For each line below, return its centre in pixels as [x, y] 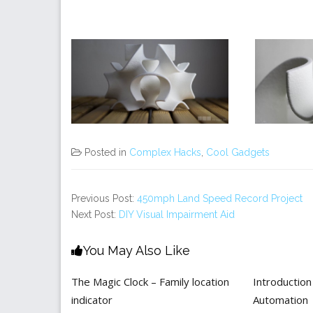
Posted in [107, 152]
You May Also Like [137, 250]
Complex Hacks [165, 152]
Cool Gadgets [238, 152]
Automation [280, 300]
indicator [92, 300]
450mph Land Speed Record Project [220, 198]
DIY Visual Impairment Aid [177, 214]
